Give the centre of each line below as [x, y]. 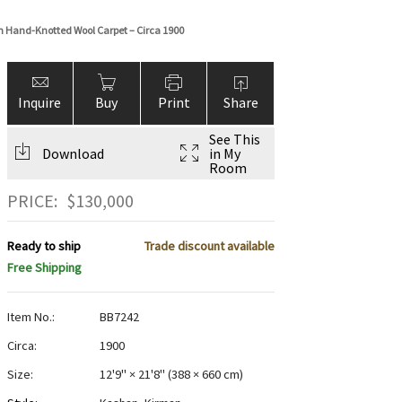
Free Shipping [44, 268]
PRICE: [32, 201]
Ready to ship [44, 246]
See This [234, 139]
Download [73, 153]
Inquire [40, 102]
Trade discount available [209, 246]
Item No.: [31, 317]
